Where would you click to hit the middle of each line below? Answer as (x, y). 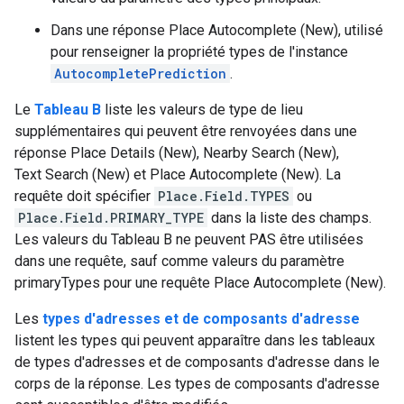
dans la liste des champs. (289, 218)
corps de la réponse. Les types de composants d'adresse (197, 384)
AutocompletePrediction (140, 73)
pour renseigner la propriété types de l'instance (199, 52)
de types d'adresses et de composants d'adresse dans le (197, 362)
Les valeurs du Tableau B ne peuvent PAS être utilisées (189, 239)
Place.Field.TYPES (224, 196)
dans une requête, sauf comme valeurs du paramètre (179, 261)
